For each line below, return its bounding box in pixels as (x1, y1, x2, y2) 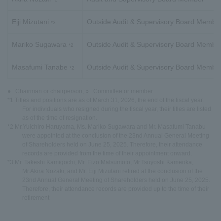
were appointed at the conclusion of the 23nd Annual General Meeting (22, 132, 209, 140)
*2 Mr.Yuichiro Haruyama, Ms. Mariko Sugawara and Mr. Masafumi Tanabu (7, 123, 206, 131)
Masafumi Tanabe (12, 63, 70, 72)
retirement (22, 194, 49, 202)
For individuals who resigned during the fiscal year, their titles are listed (22, 106, 211, 113)
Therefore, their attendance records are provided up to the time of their (22, 185, 209, 193)
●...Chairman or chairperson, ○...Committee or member (7, 88, 153, 95)
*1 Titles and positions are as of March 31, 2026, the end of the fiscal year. (7, 97, 204, 104)
